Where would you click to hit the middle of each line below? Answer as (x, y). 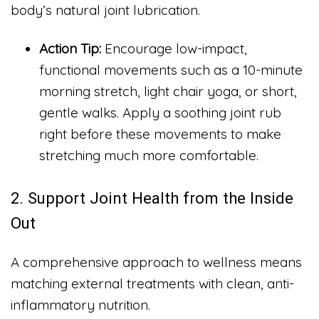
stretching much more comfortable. (149, 155)
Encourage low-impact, (174, 48)
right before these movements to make (160, 134)
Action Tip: (70, 48)
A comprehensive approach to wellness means (156, 262)
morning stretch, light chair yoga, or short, (168, 91)
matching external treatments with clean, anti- (152, 284)
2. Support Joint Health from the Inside (152, 198)
